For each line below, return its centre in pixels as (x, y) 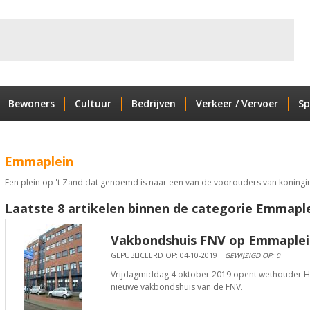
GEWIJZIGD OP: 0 (252, 255)
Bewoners (31, 103)
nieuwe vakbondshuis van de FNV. (176, 287)
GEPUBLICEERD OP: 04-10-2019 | (167, 255)
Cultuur (93, 103)
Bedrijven (153, 103)
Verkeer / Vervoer (237, 103)
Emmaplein (39, 161)
